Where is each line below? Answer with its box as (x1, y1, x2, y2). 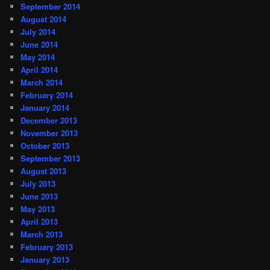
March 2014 (20, 76, 63, 88)
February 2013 (20, 240, 74, 253)
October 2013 (20, 139, 70, 151)
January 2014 (20, 101, 70, 113)
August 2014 (20, 13, 67, 25)
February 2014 (20, 89, 74, 101)
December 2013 (20, 114, 78, 126)
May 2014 (20, 51, 55, 63)
